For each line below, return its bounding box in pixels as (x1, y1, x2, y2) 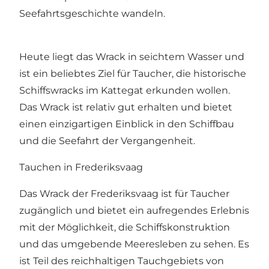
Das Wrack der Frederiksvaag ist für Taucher (19, 187, 229, 199)
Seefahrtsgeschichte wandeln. (19, 7, 165, 19)
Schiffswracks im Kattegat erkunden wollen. (19, 84, 230, 96)
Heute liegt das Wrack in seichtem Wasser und (19, 50, 244, 62)
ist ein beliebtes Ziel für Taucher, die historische (19, 67, 246, 79)
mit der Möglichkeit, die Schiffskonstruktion (19, 221, 230, 233)
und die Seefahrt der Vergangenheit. (19, 134, 195, 147)
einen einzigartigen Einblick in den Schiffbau (19, 118, 234, 130)
